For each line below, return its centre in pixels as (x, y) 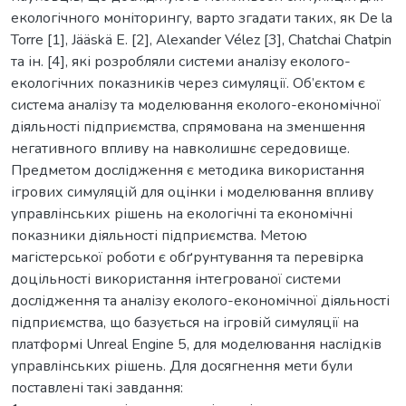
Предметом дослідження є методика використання (188, 170)
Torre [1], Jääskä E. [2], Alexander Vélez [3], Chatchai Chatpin (201, 39)
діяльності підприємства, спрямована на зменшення (188, 126)
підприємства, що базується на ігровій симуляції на (185, 322)
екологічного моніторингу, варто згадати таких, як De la (202, 18)
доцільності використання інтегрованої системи (176, 279)
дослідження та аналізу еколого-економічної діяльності (200, 300)
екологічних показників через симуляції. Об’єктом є (188, 83)
